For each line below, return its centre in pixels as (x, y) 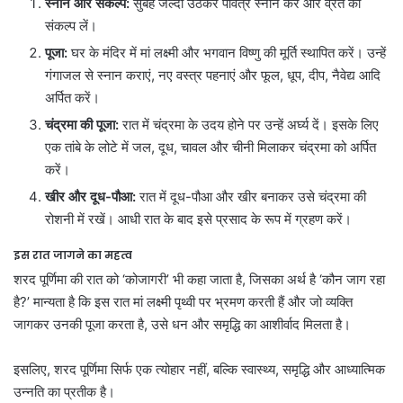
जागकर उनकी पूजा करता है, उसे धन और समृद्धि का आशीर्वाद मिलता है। (182, 324)
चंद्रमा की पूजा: (82, 124)
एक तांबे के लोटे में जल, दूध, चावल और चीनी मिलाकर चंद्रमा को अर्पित (210, 147)
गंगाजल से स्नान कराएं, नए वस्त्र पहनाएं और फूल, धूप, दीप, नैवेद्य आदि (213, 75)
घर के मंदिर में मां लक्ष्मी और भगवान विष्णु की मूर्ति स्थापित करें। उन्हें (227, 52)
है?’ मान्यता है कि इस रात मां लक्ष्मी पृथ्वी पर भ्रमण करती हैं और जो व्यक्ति (183, 301)
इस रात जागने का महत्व (73, 255)
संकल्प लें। (71, 25)
